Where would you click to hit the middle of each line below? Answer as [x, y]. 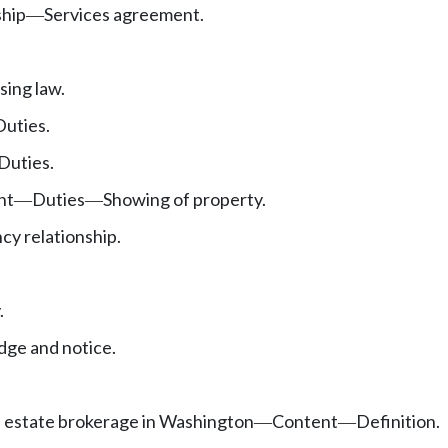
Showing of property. [184, 198]
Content [305, 420]
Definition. [398, 420]
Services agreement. [124, 13]
